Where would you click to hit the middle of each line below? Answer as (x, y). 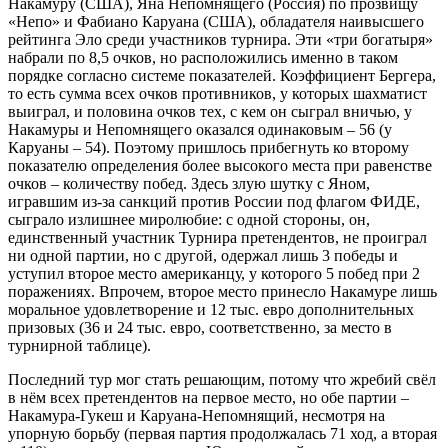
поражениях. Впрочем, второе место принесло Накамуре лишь (222, 291)
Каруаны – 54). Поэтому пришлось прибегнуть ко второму (208, 147)
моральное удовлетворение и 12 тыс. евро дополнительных (211, 309)
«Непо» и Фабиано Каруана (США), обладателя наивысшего (216, 21)
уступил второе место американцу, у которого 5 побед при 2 (214, 273)
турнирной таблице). (79, 345)
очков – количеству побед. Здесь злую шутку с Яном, (189, 183)
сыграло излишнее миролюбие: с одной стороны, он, (189, 219)
